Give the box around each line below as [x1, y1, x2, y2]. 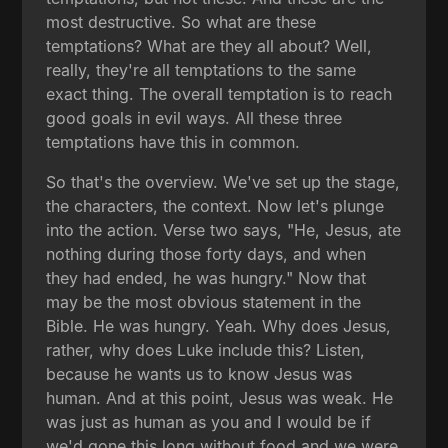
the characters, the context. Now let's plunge [46, 195, 385, 216]
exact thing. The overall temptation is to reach [46, 83, 393, 104]
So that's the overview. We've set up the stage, [46, 171, 401, 192]
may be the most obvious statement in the [46, 291, 362, 312]
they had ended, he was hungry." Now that [46, 267, 367, 288]
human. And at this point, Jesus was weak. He [46, 387, 394, 408]
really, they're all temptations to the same [46, 59, 357, 80]
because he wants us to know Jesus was [46, 363, 353, 384]
